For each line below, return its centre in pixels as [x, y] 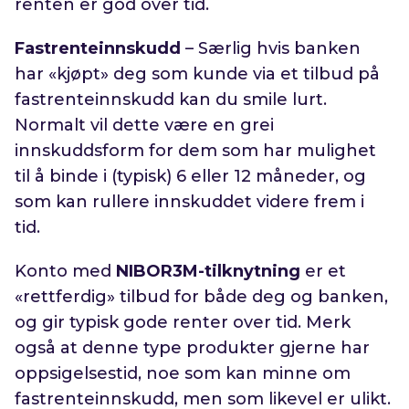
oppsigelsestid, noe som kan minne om [183, 374]
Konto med [66, 272]
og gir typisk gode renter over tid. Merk [183, 323]
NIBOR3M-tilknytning [209, 272]
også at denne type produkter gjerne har [193, 348]
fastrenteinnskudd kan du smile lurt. [171, 100]
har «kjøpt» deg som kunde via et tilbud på [198, 74]
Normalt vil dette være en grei [145, 126]
